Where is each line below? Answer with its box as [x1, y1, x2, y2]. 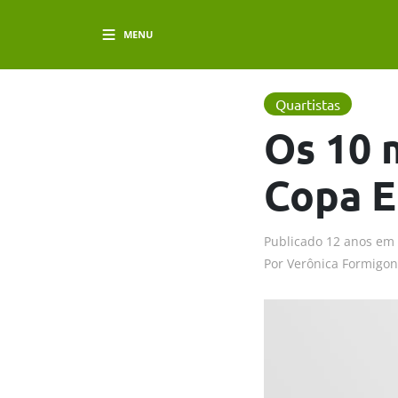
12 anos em [326, 232, 394, 250]
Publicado [264, 232, 322, 250]
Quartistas [275, 94, 340, 113]
